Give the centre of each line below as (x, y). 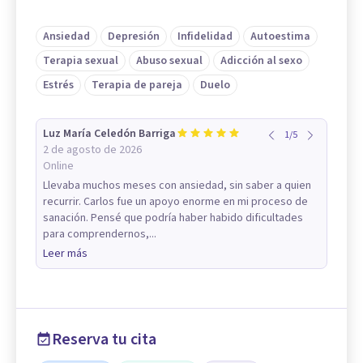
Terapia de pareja (137, 85)
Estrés (58, 85)
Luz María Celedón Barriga (109, 133)
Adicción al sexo (261, 60)
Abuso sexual (169, 60)
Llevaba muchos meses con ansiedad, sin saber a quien (177, 185)
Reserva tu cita (104, 339)
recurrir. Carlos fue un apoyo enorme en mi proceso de (175, 201)
